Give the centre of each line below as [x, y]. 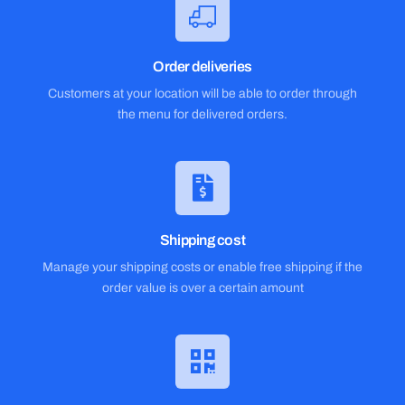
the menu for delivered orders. [202, 114]
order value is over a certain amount [202, 288]
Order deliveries [202, 66]
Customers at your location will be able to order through [202, 94]
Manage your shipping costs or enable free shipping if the [202, 267]
